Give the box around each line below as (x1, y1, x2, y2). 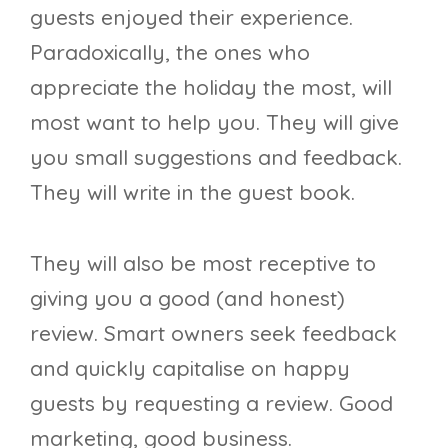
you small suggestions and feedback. (30, 144, 402, 171)
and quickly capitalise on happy (30, 354, 350, 381)
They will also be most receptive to (30, 249, 376, 276)
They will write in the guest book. (30, 179, 355, 206)
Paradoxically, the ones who (30, 39, 310, 66)
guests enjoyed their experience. (30, 4, 353, 31)
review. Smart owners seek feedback (30, 319, 397, 346)
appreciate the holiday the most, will (30, 74, 392, 101)
